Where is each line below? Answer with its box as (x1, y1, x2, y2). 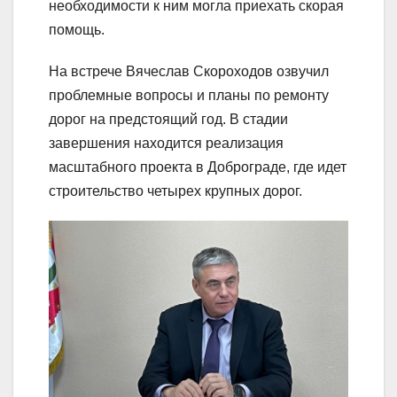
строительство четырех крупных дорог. (49, 183, 302, 198)
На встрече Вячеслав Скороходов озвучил (49, 63, 329, 79)
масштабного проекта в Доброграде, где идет (49, 159, 346, 175)
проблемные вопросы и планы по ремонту (49, 87, 329, 103)
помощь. (49, 21, 105, 37)
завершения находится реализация (49, 135, 284, 151)
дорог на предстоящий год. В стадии (49, 111, 288, 127)
